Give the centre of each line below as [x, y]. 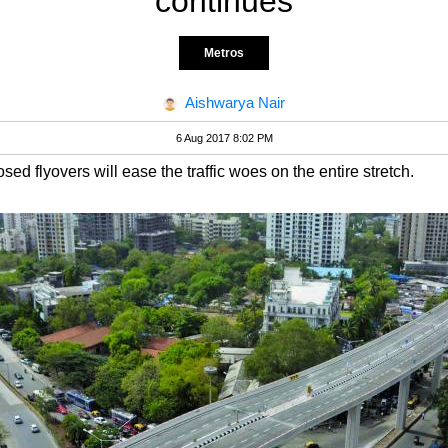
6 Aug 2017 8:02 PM [224, 138]
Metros [224, 53]
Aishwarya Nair [235, 102]
